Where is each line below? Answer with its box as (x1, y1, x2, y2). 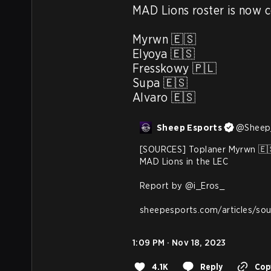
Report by (140, 180, 186, 191)
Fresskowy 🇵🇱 (132, 61, 217, 76)
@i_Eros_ (185, 180, 225, 191)
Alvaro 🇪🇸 (132, 90, 196, 105)
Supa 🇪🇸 (132, 76, 188, 90)
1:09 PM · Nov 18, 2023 (132, 237, 226, 248)
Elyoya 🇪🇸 (132, 47, 195, 61)
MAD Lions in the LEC (140, 156, 228, 167)
